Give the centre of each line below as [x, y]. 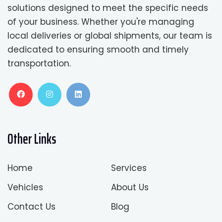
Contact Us [31, 207]
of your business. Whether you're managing [101, 22]
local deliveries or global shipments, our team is [110, 36]
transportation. [39, 64]
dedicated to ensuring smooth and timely [98, 50]
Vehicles [25, 188]
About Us [130, 188]
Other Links [32, 139]
